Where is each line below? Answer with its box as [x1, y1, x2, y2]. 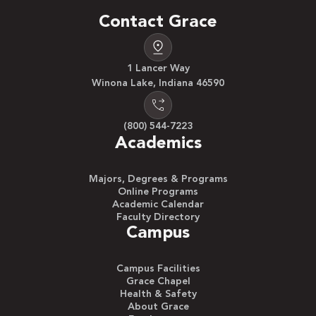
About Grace [127, 302, 189, 312]
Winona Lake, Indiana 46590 [92, 78, 224, 89]
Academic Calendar [112, 200, 204, 210]
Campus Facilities [116, 264, 200, 274]
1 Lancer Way [126, 63, 190, 74]
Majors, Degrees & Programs [88, 174, 228, 185]
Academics [114, 135, 202, 153]
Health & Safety [119, 289, 197, 300]
